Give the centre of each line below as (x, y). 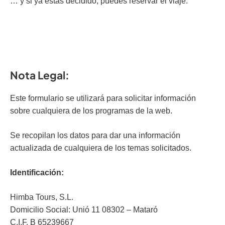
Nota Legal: (40, 75)
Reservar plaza (113, 43)
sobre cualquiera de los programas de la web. (91, 111)
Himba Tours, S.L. (42, 197)
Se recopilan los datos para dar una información (95, 135)
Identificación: (37, 173)
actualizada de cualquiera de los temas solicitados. (101, 148)
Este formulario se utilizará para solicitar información (103, 98)
